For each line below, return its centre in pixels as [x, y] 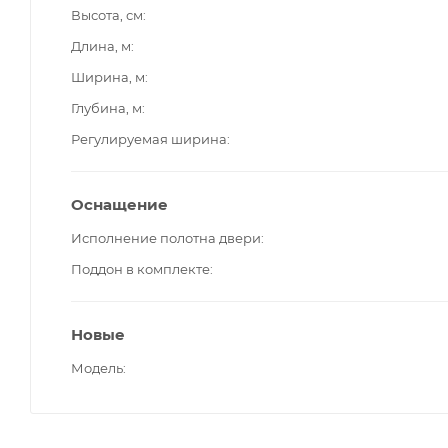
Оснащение [119, 204]
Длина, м [101, 45]
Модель [97, 367]
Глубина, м [106, 107]
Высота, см [107, 14]
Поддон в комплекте [140, 268]
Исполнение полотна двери [166, 237]
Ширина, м [108, 76]
